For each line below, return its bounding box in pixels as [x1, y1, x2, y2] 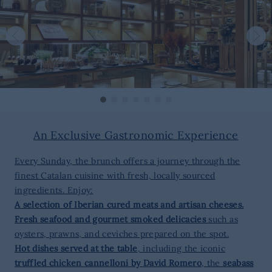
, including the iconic [137, 243, 226, 254]
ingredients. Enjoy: [15, 185, 93, 195]
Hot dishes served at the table [15, 243, 138, 254]
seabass [223, 257, 254, 268]
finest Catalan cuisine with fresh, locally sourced [15, 170, 216, 181]
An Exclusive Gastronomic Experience [33, 128, 239, 142]
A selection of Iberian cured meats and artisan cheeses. [15, 199, 244, 210]
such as [206, 214, 238, 225]
